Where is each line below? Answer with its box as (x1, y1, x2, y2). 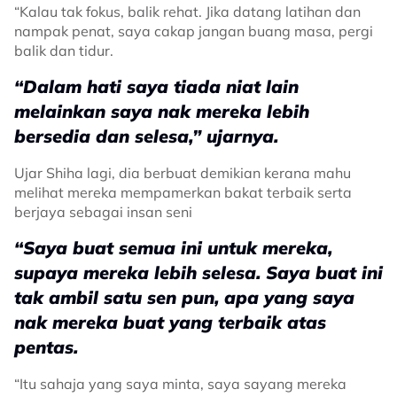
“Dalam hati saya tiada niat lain (14, 75, 299, 97)
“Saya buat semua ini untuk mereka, (14, 237, 332, 259)
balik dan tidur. (14, 42, 113, 59)
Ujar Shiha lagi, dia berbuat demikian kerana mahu (14, 164, 351, 182)
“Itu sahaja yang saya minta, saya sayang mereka (14, 375, 346, 393)
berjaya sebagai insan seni (14, 203, 192, 221)
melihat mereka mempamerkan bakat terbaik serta (14, 183, 352, 201)
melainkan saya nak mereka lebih (14, 100, 309, 122)
